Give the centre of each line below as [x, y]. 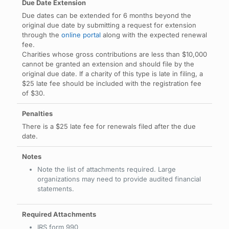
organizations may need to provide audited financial [119, 179]
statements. [56, 189]
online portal [81, 35]
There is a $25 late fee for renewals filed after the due [109, 126]
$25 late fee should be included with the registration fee [112, 83]
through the [42, 35]
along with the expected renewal [154, 35]
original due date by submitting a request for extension [109, 25]
